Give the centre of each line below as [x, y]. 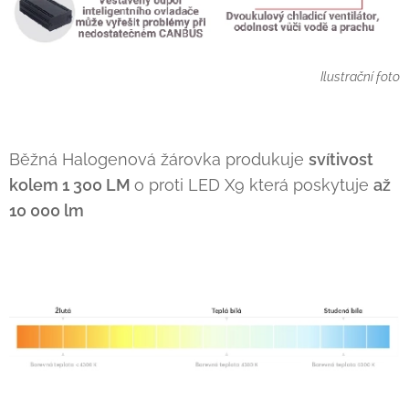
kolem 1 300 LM [72, 185]
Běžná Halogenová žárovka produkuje [159, 160]
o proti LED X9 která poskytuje [254, 185]
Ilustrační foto [360, 77]
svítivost [341, 160]
